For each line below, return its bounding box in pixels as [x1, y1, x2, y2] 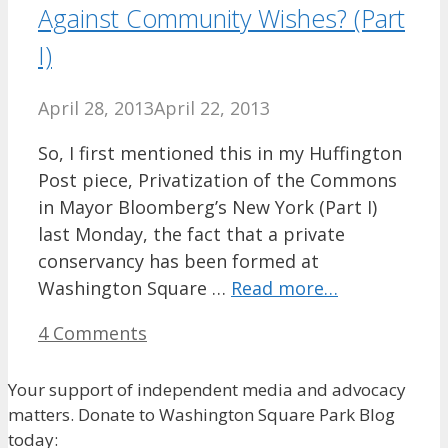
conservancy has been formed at [38, 248, 319, 273]
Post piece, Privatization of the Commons [38, 167, 397, 192]
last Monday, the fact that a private [38, 221, 345, 246]
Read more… [231, 275, 338, 300]
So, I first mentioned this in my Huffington [38, 140, 402, 165]
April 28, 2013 [38, 95, 154, 120]
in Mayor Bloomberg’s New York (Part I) [38, 194, 377, 219]
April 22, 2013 [154, 95, 270, 120]
